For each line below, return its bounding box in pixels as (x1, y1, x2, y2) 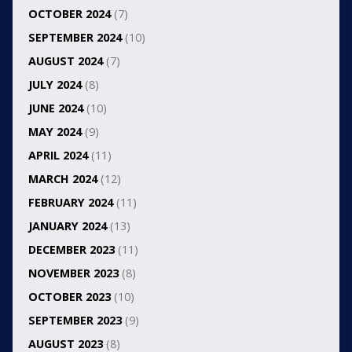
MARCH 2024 (27, 170, 97, 186)
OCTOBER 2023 (27, 288, 111, 304)
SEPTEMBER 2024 (27, 29, 122, 45)
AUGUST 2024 (27, 53, 103, 68)
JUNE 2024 (27, 100, 83, 115)
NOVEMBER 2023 (27, 265, 119, 280)
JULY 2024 (27, 76, 82, 92)
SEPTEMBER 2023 (27, 312, 122, 328)
